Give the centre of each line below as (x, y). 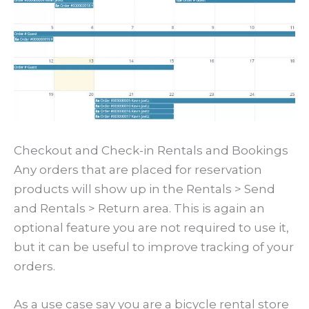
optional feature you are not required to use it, (151, 227)
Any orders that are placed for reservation (138, 169)
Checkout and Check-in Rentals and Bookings (151, 150)
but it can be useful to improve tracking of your (154, 247)
